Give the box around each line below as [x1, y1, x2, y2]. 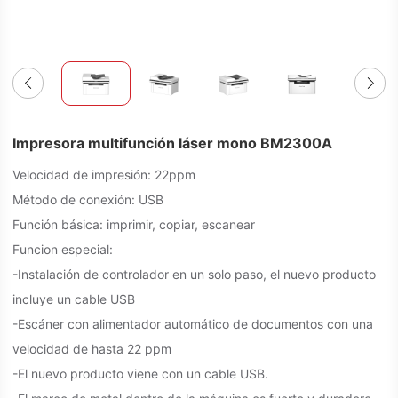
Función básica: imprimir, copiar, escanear [12, 217, 255, 232]
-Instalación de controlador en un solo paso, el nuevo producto [12, 267, 376, 282]
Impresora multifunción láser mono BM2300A [12, 134, 332, 152]
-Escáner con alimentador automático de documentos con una [12, 316, 373, 331]
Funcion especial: [12, 242, 113, 257]
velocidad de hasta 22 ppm [12, 341, 171, 356]
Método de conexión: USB [12, 192, 163, 207]
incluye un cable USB [12, 291, 135, 306]
